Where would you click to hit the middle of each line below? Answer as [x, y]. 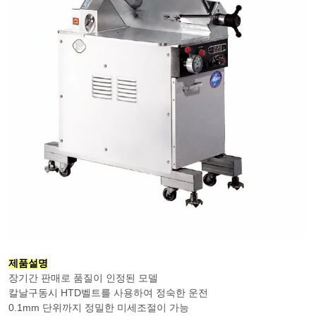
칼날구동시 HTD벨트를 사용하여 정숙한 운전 [108, 292]
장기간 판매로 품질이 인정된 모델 [83, 278]
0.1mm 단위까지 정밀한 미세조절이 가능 [99, 307]
